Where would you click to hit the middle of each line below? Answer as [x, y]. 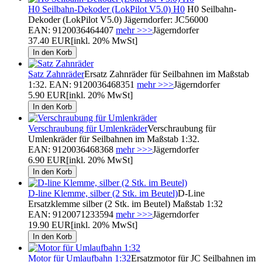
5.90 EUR [47, 95]
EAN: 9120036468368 [72, 149]
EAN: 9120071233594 [72, 214]
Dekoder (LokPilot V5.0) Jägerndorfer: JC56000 [118, 19]
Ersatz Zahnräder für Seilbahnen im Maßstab [167, 74]
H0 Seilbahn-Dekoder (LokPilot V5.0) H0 [106, 9]
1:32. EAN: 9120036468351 [82, 84]
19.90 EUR [49, 225]
